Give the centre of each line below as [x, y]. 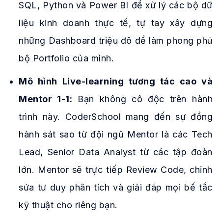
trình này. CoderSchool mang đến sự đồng [116, 116]
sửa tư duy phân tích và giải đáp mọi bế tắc [116, 187]
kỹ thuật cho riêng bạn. [68, 205]
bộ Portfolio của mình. [67, 58]
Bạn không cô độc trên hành [142, 99]
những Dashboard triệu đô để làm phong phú [116, 41]
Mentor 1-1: [46, 99]
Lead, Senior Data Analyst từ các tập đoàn [116, 152]
